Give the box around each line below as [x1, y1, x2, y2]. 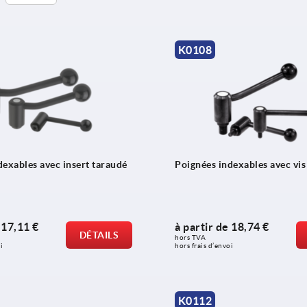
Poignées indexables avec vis [175, 159, 306, 171]
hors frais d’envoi [175, 242, 233, 250]
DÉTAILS [79, 230, 119, 241]
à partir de [175, 221, 231, 234]
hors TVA [175, 234, 208, 242]
